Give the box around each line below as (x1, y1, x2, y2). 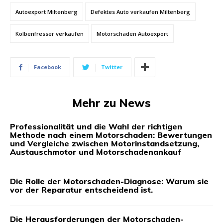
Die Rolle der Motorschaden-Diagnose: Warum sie (10, 176, 209, 187)
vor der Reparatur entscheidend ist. (10, 185, 153, 195)
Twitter (101, 63, 122, 71)
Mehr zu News (72, 96, 151, 111)
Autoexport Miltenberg (15, 8, 78, 16)
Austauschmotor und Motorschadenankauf (10, 147, 181, 157)
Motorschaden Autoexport (97, 30, 168, 38)
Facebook (34, 63, 61, 71)
